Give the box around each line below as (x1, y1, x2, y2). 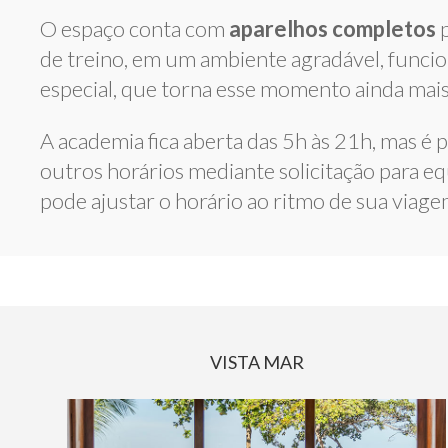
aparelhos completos (229, 15, 436, 42)
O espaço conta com (40, 15, 229, 42)
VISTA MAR (209, 350, 304, 373)
